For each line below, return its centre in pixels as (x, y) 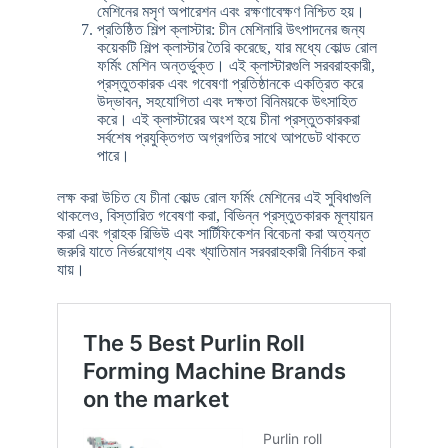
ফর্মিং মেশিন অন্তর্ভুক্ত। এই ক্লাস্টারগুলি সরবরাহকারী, (235, 65)
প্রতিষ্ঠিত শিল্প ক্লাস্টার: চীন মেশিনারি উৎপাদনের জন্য (230, 29)
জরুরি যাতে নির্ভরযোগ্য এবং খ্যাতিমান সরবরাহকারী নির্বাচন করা (211, 251)
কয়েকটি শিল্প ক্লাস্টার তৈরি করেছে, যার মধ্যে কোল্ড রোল (236, 47)
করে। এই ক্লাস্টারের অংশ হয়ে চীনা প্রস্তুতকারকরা (228, 119)
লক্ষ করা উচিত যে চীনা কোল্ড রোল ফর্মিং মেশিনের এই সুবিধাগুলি (213, 197)
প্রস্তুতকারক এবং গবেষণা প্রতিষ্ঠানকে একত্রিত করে (229, 83)
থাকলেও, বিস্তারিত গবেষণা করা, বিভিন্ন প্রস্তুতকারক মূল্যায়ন (214, 215)
